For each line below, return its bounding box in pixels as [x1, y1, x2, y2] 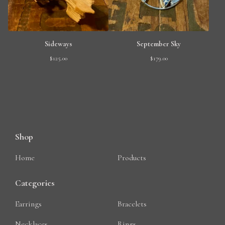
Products [118, 153, 146, 163]
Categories [15, 178, 55, 188]
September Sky [137, 40, 181, 48]
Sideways [44, 40, 72, 48]
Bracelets [118, 199, 147, 209]
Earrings [15, 199, 42, 209]
